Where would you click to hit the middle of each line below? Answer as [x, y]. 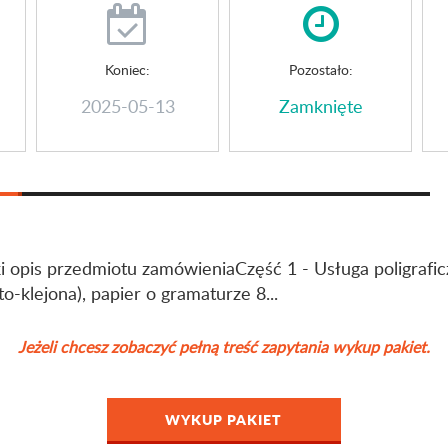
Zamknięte [320, 106]
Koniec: [127, 69]
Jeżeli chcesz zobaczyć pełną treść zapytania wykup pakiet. [224, 347]
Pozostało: [320, 69]
